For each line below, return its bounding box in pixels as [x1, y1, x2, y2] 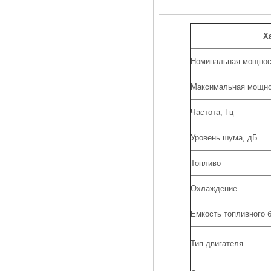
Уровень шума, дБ [191, 132, 258, 142]
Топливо [191, 158, 221, 168]
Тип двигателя [191, 238, 243, 248]
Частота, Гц [191, 107, 233, 117]
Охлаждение [191, 183, 237, 193]
